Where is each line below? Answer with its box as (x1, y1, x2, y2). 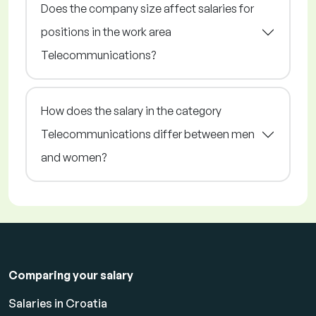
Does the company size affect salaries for (41, 1, 254, 16)
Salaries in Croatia (8, 296, 107, 311)
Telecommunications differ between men (41, 127, 255, 142)
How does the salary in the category (41, 104, 221, 119)
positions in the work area (41, 25, 171, 39)
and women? (41, 150, 107, 165)
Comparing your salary (8, 268, 133, 283)
